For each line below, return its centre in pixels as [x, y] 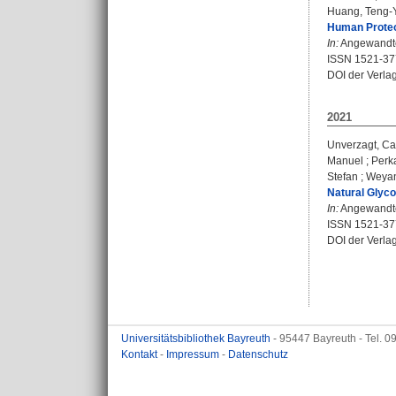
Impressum [194, 354]
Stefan [343, 177]
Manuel [345, 161]
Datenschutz [258, 354]
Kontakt [141, 354]
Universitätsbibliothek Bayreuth [197, 339]
